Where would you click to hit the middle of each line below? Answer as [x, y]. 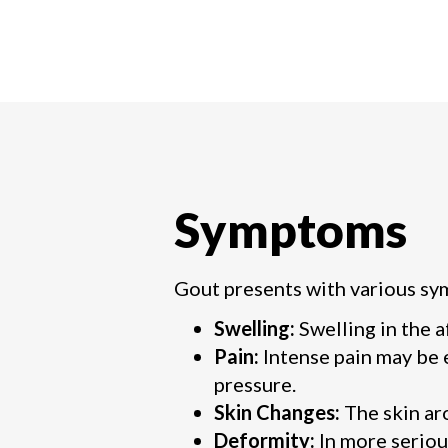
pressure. [255, 384]
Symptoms [290, 229]
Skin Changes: [277, 412]
